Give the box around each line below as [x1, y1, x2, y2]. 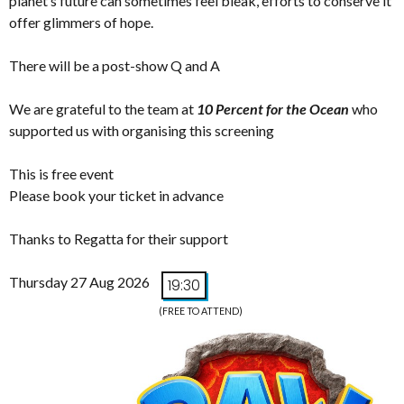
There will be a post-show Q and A [9, 56, 220, 74]
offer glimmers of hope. [9, 13, 153, 31]
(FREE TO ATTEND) [159, 304, 243, 317]
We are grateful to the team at [9, 99, 197, 117]
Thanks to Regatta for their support [9, 229, 228, 247]
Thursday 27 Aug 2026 [9, 272, 150, 290]
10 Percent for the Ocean [197, 99, 349, 117]
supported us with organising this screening [9, 121, 274, 139]
